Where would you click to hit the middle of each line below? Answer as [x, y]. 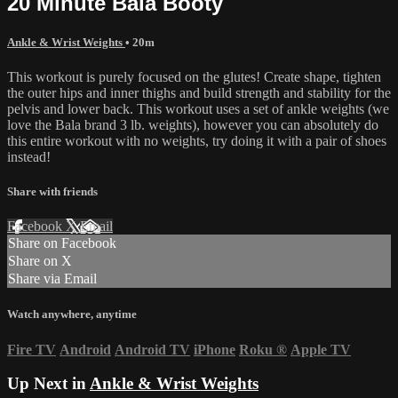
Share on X [40, 261]
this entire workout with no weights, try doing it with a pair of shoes [197, 140]
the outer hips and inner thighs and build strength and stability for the [199, 92]
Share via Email [52, 279]
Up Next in [48, 384]
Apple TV [321, 349]
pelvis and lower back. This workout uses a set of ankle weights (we [198, 108]
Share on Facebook [62, 243]
